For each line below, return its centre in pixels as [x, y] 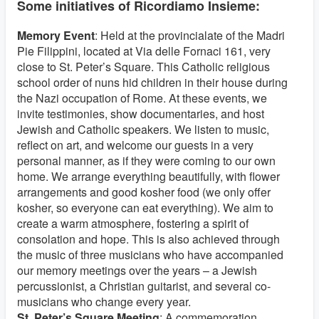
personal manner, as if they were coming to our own [146, 161]
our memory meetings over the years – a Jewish [137, 271]
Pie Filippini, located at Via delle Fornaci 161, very [144, 51]
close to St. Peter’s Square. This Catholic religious [143, 67]
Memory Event [56, 36]
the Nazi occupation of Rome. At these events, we [142, 98]
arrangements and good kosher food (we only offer [144, 192]
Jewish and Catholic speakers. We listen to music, [143, 130]
